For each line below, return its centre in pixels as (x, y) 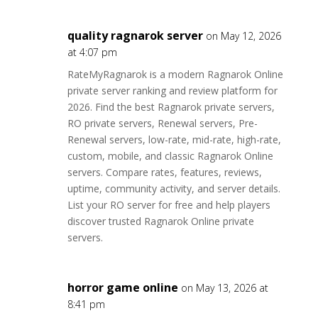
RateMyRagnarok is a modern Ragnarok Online (175, 74)
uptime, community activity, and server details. (174, 188)
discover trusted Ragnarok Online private (160, 221)
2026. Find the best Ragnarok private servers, (171, 107)
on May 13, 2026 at (224, 288)
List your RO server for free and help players (169, 205)
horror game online (122, 287)
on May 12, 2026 (243, 36)
